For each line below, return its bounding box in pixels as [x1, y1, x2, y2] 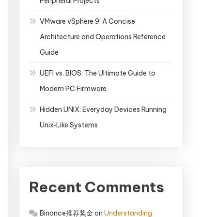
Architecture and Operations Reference [40, 32, 166, 42]
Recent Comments [29, 178, 164, 197]
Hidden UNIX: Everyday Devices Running [40, 105, 167, 114]
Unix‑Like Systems [40, 121, 98, 130]
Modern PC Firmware [40, 84, 107, 93]
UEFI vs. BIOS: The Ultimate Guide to [40, 69, 155, 78]
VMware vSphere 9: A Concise [40, 17, 135, 26]
